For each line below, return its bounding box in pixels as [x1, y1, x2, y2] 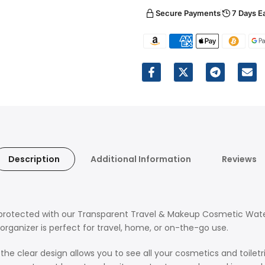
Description [8, 153, 60, 165]
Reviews [222, 153, 257, 165]
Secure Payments [156, 8, 221, 18]
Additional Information [91, 153, 191, 165]
